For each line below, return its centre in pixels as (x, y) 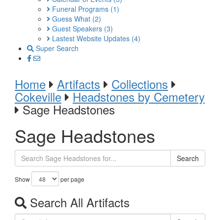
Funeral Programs (80, 9)
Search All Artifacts (78, 202)
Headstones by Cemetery (139, 96)
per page (72, 179)
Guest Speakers (77, 28)
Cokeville (38, 96)
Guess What (71, 19)
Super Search (56, 48)
